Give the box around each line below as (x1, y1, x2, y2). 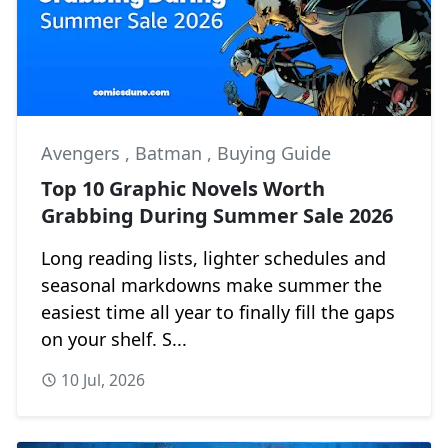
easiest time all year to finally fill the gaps (41, 299, 395, 324)
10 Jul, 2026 (60, 368, 145, 391)
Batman (135, 140, 207, 165)
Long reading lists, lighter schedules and (41, 245, 386, 270)
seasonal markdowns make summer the (41, 272, 382, 297)
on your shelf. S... (41, 326, 187, 351)
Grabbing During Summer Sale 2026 (41, 201, 393, 229)
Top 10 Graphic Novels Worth (41, 174, 325, 202)
